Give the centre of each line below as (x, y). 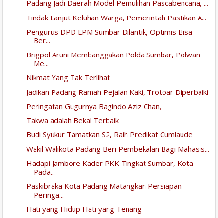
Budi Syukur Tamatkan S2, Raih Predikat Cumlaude (109, 135)
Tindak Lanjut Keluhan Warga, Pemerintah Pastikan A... (116, 17)
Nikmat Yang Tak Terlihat (68, 78)
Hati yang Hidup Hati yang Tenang (84, 209)
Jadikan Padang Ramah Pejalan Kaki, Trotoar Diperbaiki (117, 92)
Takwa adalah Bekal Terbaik (72, 120)
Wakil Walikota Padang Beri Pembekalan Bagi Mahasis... (118, 149)
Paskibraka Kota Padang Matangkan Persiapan (104, 186)
